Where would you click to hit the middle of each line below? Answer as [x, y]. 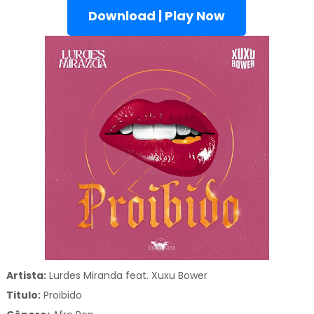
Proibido [61, 295]
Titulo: [23, 295]
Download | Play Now [157, 16]
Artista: [26, 276]
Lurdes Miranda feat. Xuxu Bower [128, 276]
